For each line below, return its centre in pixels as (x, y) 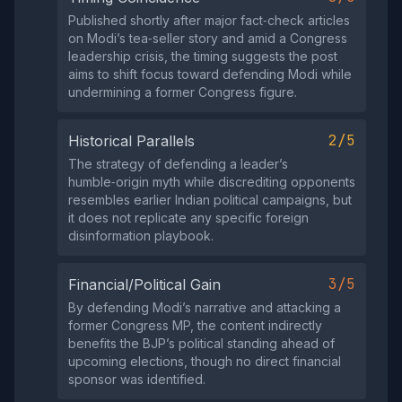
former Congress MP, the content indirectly (195, 325)
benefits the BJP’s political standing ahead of (201, 343)
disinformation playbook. (141, 236)
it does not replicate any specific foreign (188, 218)
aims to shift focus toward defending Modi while (210, 74)
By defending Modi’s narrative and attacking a (205, 307)
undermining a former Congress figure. (183, 92)
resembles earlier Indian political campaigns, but (210, 200)
